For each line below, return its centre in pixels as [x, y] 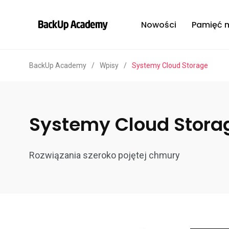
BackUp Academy [58, 66]
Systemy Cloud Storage [170, 66]
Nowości [159, 25]
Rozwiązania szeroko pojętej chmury [105, 155]
